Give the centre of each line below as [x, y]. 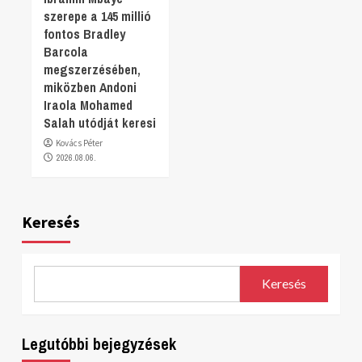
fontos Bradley [84, 34]
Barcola [66, 51]
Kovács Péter [79, 143]
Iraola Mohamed [88, 105]
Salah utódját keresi [100, 122]
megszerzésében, [92, 69]
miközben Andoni [90, 87]
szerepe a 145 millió [97, 16]
